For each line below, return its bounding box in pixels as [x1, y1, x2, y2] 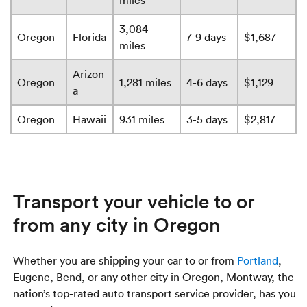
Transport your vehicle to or [13, 188, 256, 214]
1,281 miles [119, 75, 171, 90]
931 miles [119, 112, 164, 127]
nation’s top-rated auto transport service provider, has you [13, 286, 297, 301]
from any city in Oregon [13, 211, 221, 238]
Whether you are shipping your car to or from [13, 254, 238, 268]
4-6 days [186, 75, 228, 90]
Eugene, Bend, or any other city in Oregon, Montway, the [13, 270, 295, 284]
